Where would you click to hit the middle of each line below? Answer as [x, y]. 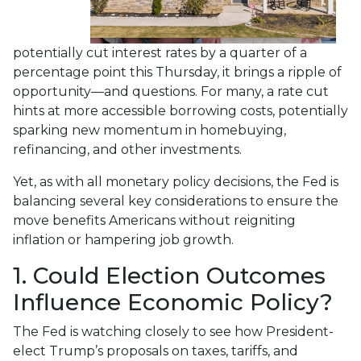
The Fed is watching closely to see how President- [173, 331]
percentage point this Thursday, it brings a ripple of [177, 72]
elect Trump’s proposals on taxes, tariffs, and [156, 351]
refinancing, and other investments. [129, 149]
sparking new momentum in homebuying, [149, 130]
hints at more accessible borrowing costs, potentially [180, 110]
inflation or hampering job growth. [123, 239]
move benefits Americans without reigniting [154, 220]
